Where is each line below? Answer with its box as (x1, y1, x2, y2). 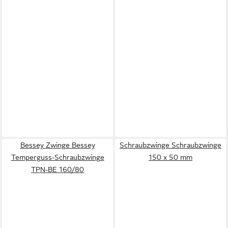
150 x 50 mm (149, 153, 192, 161)
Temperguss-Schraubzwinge (11, 153, 104, 161)
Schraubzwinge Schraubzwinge (120, 141, 221, 149)
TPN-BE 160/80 (31, 165, 84, 174)
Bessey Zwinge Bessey (20, 141, 95, 149)
